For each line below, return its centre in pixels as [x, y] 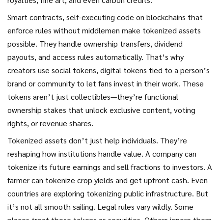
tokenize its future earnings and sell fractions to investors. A [110, 167]
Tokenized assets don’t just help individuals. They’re [97, 140]
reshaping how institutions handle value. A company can [102, 153]
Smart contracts [35, 17]
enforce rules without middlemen [64, 30]
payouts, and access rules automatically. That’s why [96, 57]
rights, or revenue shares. [50, 123]
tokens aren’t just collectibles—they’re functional [93, 96]
